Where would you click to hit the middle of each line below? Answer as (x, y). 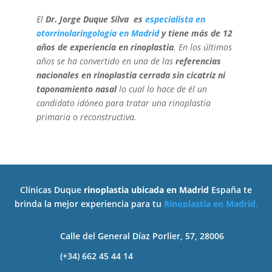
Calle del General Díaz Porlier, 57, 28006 (142, 236)
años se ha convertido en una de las (106, 61)
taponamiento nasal (77, 89)
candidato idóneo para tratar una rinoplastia (123, 103)
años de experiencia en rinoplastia (105, 47)
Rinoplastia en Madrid (209, 203)
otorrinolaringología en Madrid (97, 33)
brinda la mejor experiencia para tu (89, 203)
